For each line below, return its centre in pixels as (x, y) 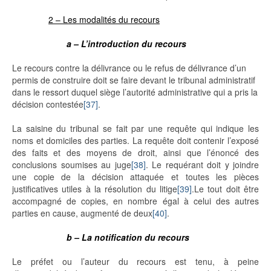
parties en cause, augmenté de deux (82, 213)
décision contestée (48, 104)
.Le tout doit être (225, 189)
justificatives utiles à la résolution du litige (95, 189)
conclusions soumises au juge (72, 165)
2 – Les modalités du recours (104, 20)
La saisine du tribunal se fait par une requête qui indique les (135, 129)
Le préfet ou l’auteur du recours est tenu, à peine (135, 262)
